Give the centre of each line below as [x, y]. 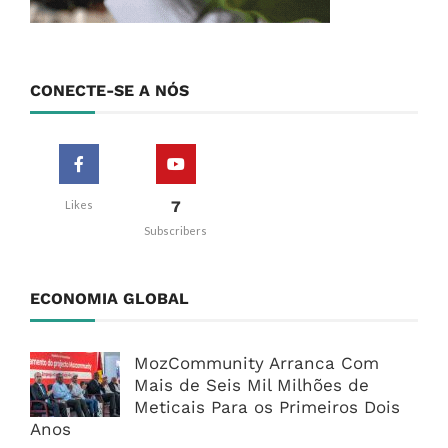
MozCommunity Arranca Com [256, 363]
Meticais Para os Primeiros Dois [267, 407]
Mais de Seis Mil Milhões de [251, 385]
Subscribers [175, 231]
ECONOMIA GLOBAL [109, 299]
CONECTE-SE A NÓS [109, 91]
